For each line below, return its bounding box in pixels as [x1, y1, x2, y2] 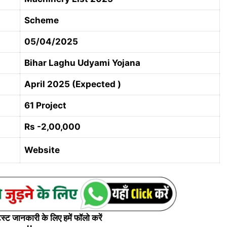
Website [24, 145, 60, 156]
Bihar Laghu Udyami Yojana [24, 58, 140, 68]
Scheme [24, 15, 61, 26]
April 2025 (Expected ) [24, 79, 121, 90]
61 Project [24, 100, 68, 111]
